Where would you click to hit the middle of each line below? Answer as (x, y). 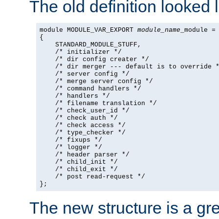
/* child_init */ (79, 162)
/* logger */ (71, 147)
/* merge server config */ (96, 81)
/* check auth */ (79, 118)
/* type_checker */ (83, 132)
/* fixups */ (71, 140)
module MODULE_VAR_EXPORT (88, 30)
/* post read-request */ (92, 176)
